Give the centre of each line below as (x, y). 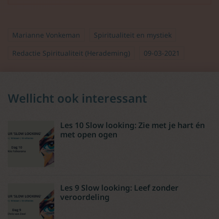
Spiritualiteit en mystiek (133, 35)
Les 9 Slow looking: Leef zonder (119, 188)
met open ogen (89, 134)
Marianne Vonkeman (46, 35)
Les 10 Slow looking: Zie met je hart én (132, 125)
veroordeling (85, 197)
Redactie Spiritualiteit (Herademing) (71, 53)
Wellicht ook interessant (77, 98)
